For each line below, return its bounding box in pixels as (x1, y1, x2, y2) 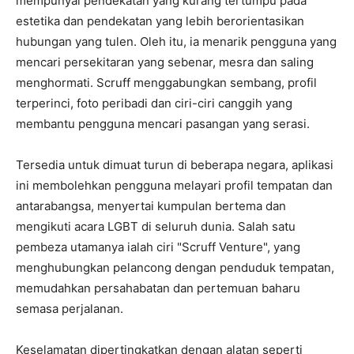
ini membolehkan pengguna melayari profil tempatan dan (16, 178, 333, 193)
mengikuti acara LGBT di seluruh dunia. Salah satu (16, 219, 296, 234)
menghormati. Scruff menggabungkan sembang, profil (16, 75, 317, 90)
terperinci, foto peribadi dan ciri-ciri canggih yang (16, 96, 292, 111)
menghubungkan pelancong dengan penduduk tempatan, (16, 260, 334, 275)
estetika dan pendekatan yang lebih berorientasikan (16, 13, 304, 28)
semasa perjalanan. (16, 301, 123, 316)
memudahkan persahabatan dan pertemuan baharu (16, 281, 300, 296)
